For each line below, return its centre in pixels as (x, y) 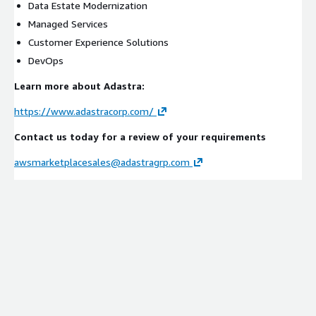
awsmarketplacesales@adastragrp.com (102, 162)
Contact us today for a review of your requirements (140, 136)
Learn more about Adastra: (79, 85)
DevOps (46, 60)
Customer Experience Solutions (98, 42)
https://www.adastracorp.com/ (84, 111)
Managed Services (68, 23)
